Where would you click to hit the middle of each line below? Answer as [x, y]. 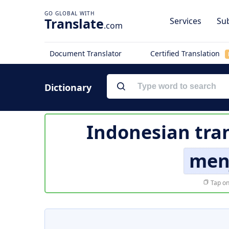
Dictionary [68, 87]
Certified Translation [186, 53]
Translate [74, 24]
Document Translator [86, 53]
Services [186, 21]
